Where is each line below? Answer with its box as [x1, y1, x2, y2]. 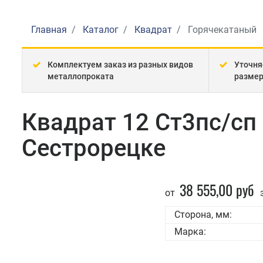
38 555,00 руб [179, 179, 254, 200]
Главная [31, 24, 67, 35]
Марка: [174, 226, 206, 237]
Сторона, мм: [174, 209, 232, 220]
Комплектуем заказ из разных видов [48, 60, 193, 69]
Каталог [83, 24, 119, 35]
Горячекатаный [186, 24, 257, 35]
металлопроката [48, 72, 114, 81]
